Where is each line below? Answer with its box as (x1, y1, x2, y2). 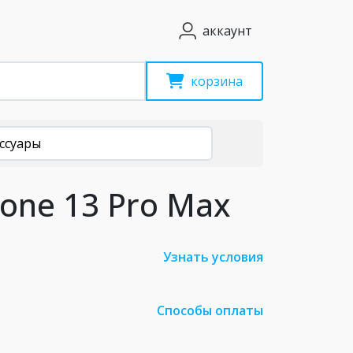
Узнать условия (163, 248, 263, 266)
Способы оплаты (157, 302, 263, 319)
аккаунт (203, 22, 252, 39)
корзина (191, 72, 243, 90)
